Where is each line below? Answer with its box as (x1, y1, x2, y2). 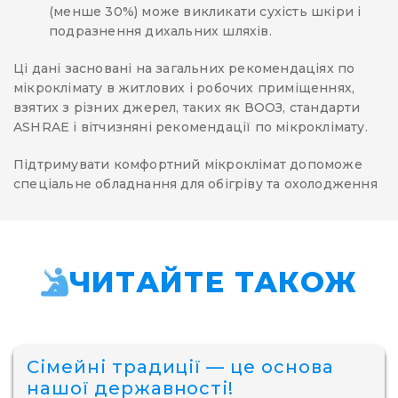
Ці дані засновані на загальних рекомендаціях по (13, 60, 355, 77)
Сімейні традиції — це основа (27, 356, 334, 378)
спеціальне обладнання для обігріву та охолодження (13, 176, 378, 193)
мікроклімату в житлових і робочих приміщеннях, (13, 80, 355, 97)
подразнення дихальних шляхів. (49, 23, 272, 40)
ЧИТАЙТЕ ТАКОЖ (68, 265, 358, 300)
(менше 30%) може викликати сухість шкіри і (49, 4, 362, 20)
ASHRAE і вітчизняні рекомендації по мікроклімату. (13, 119, 368, 136)
